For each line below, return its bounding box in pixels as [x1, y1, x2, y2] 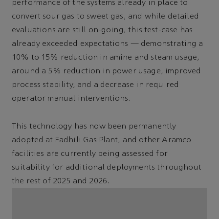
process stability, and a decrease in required [12, 81, 179, 89]
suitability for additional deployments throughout [12, 163, 201, 172]
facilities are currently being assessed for [12, 150, 168, 158]
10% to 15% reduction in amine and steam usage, [12, 54, 200, 62]
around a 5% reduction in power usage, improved [12, 67, 201, 76]
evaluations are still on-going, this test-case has [12, 26, 193, 35]
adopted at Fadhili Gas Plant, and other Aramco [12, 136, 192, 144]
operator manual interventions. [12, 95, 131, 103]
